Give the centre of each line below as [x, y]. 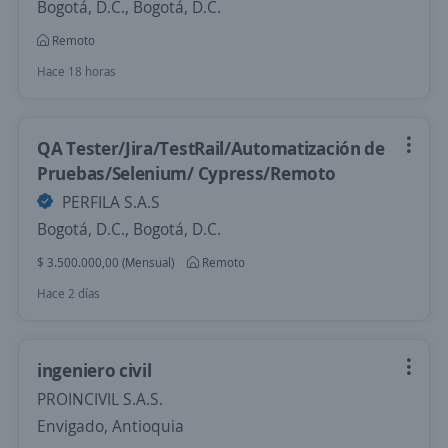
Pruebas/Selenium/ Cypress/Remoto [186, 173]
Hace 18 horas [76, 71]
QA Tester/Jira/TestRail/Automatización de [211, 148]
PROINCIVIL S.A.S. [100, 399]
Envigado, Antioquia [110, 426]
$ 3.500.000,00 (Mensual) [105, 262]
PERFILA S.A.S [109, 202]
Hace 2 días [68, 293]
